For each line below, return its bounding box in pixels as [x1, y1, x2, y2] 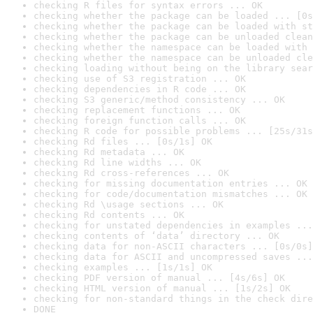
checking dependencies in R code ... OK [34, 84, 246, 94]
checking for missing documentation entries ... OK [34, 178, 307, 189]
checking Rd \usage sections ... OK [34, 199, 224, 210]
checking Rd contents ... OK [34, 210, 184, 220]
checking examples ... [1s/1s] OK [34, 262, 212, 272]
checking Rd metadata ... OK [34, 147, 184, 157]
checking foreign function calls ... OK [34, 115, 246, 126]
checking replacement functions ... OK [34, 105, 240, 115]
